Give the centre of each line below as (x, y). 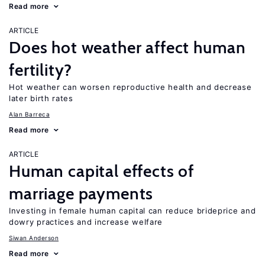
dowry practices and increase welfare (86, 222)
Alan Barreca (29, 114)
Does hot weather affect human (127, 47)
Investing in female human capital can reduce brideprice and (132, 211)
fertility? (41, 70)
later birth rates (41, 98)
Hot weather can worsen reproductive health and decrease (130, 87)
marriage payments (81, 193)
